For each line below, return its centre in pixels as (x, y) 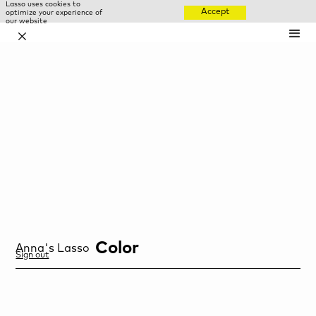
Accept (215, 12)
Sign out (32, 255)
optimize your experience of (54, 13)
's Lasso (70, 248)
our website (26, 21)
